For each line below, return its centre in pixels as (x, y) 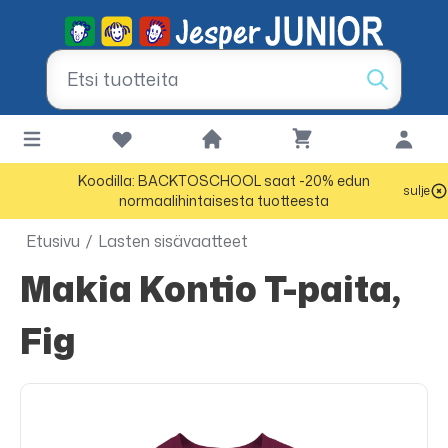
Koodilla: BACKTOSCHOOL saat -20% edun (224, 180)
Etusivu (53, 241)
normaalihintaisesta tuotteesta (224, 200)
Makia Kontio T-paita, (36, 288)
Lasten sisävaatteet (173, 241)
